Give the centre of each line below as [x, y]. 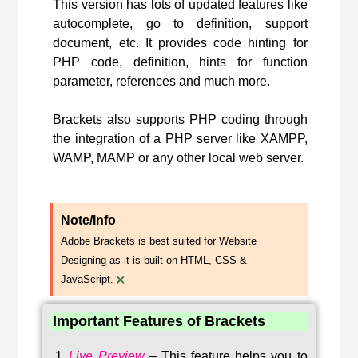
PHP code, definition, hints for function [180, 62]
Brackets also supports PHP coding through [180, 119]
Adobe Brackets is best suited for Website [159, 241]
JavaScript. [88, 279]
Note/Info [89, 220]
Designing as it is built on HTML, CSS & [154, 260]
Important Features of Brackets [159, 321]
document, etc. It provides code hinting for [180, 42]
